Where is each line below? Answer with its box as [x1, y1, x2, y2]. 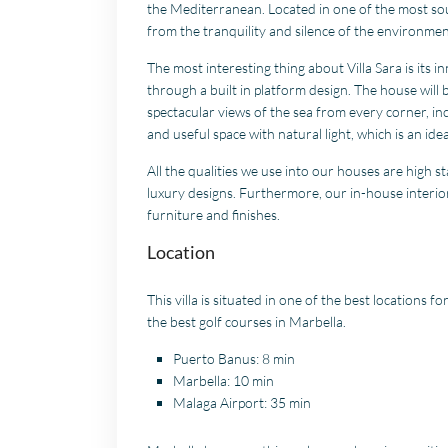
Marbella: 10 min [173, 372, 274, 390]
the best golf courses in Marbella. [147, 313, 346, 331]
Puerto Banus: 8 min [173, 350, 295, 368]
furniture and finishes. [147, 206, 280, 224]
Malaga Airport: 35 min [173, 394, 311, 412]
